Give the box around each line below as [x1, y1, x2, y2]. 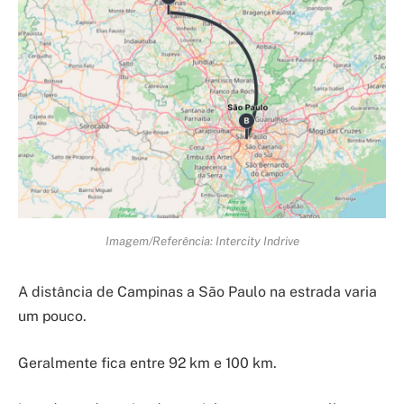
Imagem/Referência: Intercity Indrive [105, 233, 299, 248]
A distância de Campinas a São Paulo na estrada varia [18, 283, 377, 301]
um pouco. [18, 308, 87, 326]
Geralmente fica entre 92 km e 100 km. [18, 353, 277, 372]
